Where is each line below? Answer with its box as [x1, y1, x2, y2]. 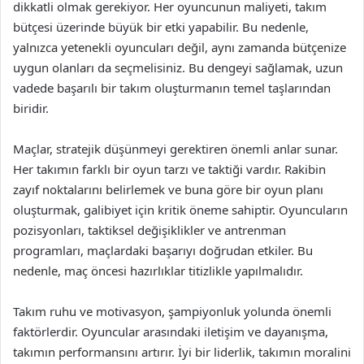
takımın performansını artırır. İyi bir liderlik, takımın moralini [13, 343, 351, 360]
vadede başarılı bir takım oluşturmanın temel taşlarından [13, 79, 331, 96]
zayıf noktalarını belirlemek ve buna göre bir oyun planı [13, 180, 323, 197]
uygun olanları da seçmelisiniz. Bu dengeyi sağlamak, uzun [13, 58, 343, 76]
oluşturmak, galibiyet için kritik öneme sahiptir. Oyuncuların [13, 201, 348, 218]
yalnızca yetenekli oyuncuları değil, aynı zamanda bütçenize [13, 38, 346, 55]
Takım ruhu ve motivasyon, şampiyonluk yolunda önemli [13, 302, 331, 319]
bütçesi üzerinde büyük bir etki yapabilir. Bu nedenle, [13, 18, 309, 35]
